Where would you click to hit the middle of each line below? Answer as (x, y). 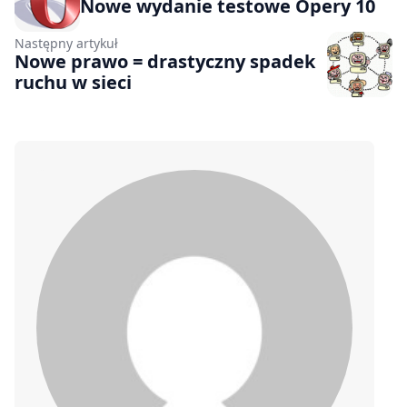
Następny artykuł (66, 43)
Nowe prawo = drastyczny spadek (165, 61)
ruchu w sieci (73, 82)
